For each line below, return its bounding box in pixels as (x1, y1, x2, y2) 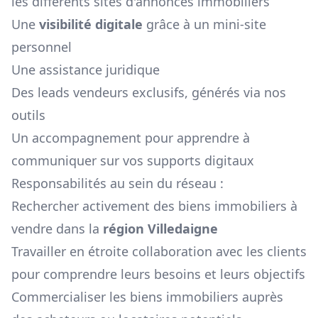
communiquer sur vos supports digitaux (11, 152, 254, 170)
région (103, 220, 148, 238)
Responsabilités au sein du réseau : (11, 175, 224, 192)
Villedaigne (148, 220, 218, 238)
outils (11, 106, 45, 124)
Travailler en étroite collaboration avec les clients (11, 243, 307, 261)
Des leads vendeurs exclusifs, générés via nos (11, 84, 286, 102)
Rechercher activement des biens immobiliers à (11, 197, 297, 215)
